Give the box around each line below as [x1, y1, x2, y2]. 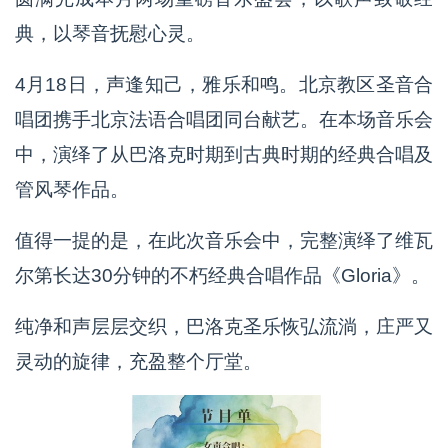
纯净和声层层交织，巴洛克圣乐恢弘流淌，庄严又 [15, 316, 433, 337]
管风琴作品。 [15, 179, 129, 200]
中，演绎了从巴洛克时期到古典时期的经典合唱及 [15, 144, 433, 165]
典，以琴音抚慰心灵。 [15, 23, 205, 44]
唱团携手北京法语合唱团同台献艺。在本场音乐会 [15, 109, 433, 130]
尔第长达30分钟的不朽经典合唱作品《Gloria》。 [15, 265, 430, 286]
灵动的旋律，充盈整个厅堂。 [15, 351, 262, 372]
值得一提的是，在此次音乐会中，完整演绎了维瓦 [15, 230, 433, 251]
